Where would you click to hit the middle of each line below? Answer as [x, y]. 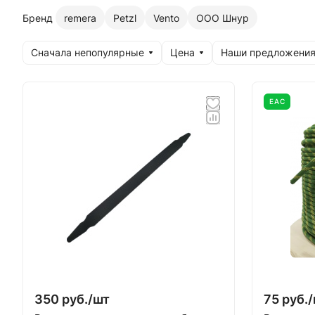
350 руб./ [64, 299]
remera [80, 18]
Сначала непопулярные [88, 52]
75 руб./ [288, 299]
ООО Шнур [223, 18]
